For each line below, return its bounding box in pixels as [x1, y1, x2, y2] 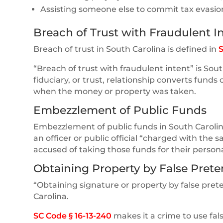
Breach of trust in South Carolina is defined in [33, 44, 219, 54]
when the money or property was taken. [33, 86, 197, 96]
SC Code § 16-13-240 [33, 211, 112, 221]
